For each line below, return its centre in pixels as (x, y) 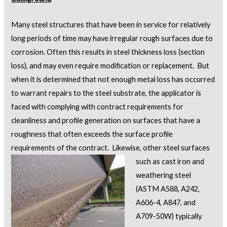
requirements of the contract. (62, 147)
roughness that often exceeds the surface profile (92, 134)
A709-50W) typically (169, 216)
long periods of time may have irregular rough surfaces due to (112, 38)
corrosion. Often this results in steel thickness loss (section (108, 52)
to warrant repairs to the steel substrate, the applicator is (106, 93)
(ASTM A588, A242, (168, 188)
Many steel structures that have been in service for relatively (111, 24)
